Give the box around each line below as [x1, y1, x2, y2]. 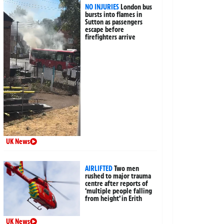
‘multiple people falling [85, 186, 152, 196]
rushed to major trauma [85, 171, 151, 181]
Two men [114, 164, 139, 173]
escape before [85, 24, 124, 34]
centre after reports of [85, 179, 148, 188]
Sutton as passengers [85, 17, 143, 26]
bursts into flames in [85, 9, 142, 19]
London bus [120, 2, 152, 11]
